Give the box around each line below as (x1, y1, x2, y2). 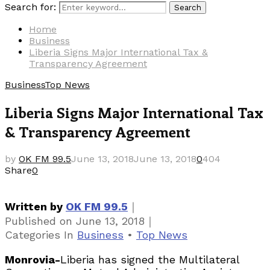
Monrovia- (5, 253, 60, 266)
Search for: (5, 1, 56, 13)
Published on (5, 215, 76, 228)
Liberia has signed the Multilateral (60, 253, 239, 266)
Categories (5, 228, 64, 241)
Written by (5, 200, 63, 213)
